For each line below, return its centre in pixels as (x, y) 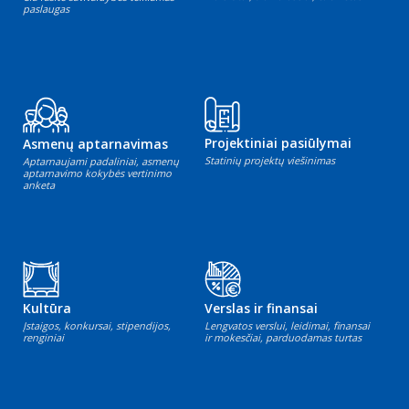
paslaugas (46, 9)
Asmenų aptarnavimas (95, 144)
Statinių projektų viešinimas (270, 161)
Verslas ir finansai (261, 309)
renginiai (43, 338)
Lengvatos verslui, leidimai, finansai (287, 326)
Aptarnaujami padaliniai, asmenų (101, 162)
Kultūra (47, 309)
